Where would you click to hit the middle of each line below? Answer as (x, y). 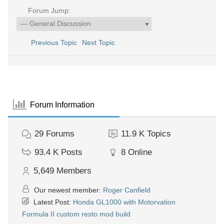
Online (140, 152)
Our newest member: (67, 190)
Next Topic (100, 42)
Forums (60, 134)
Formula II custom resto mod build (76, 214)
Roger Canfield (127, 190)
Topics (159, 134)
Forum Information (62, 104)
